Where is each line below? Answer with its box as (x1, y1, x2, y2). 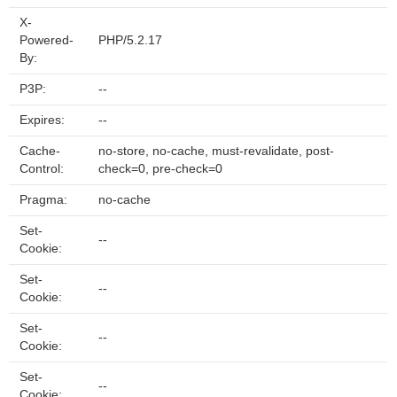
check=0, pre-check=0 (98, 162, 222, 175)
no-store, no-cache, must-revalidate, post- (98, 144, 334, 158)
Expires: (19, 113, 65, 127)
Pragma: (19, 193, 67, 206)
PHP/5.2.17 (98, 34, 162, 47)
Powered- (19, 34, 74, 47)
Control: (19, 162, 64, 175)
